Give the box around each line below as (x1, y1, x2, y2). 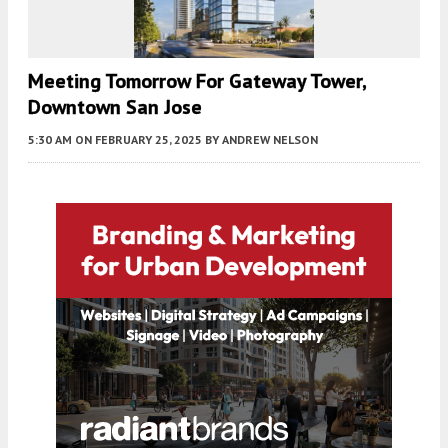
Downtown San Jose (28, 93, 202, 120)
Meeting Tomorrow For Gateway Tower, (28, 67, 366, 94)
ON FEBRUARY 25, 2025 (75, 131, 202, 147)
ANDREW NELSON (222, 131, 318, 147)
